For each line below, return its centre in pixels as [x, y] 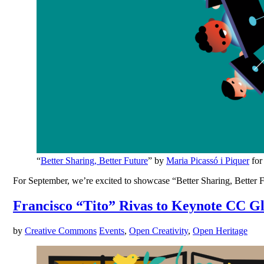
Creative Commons [61, 231]
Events [112, 231]
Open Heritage [220, 231]
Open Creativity [159, 231]
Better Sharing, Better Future [94, 161]
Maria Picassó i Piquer [208, 161]
